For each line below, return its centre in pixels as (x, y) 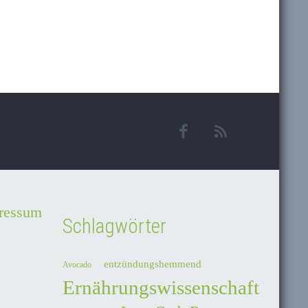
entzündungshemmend (153, 264)
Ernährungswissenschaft (161, 288)
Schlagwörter (114, 226)
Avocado (77, 265)
